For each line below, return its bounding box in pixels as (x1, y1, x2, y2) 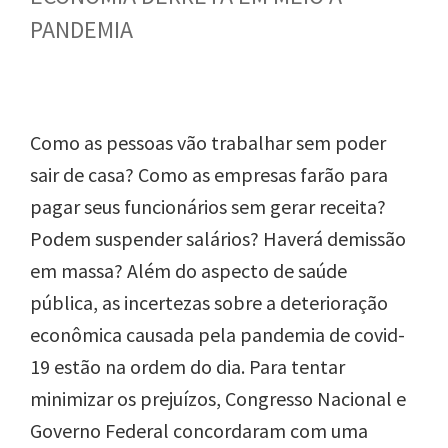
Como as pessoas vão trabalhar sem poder (30, 129, 386, 155)
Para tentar (245, 353, 345, 379)
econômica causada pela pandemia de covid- (30, 321, 405, 347)
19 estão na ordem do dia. (30, 353, 245, 379)
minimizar (30, 385, 117, 411)
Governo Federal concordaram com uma (30, 417, 368, 443)
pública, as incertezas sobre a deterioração (30, 289, 388, 315)
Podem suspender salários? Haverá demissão (30, 225, 406, 251)
